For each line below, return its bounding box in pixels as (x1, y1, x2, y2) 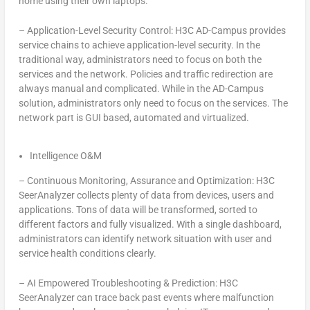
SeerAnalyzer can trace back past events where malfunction (18, 291, 274, 303)
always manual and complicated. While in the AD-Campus (18, 83, 264, 95)
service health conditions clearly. (18, 247, 156, 259)
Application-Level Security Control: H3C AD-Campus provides (26, 25, 286, 37)
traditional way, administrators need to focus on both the (18, 54, 262, 66)
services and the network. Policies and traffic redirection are (18, 69, 273, 80)
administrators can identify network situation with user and (18, 232, 272, 244)
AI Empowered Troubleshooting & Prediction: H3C (26, 277, 238, 289)
